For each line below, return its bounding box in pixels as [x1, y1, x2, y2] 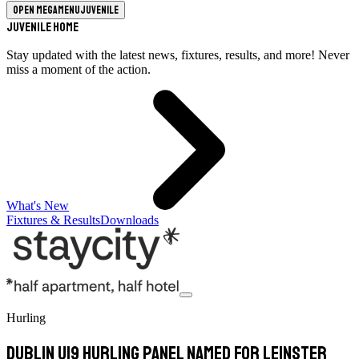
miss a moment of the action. [6, 63, 151, 76]
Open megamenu [13, 3, 80, 17]
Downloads [100, 213, 159, 227]
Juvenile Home [6, 19, 79, 35]
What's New [6, 199, 69, 212]
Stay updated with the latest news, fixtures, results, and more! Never [6, 48, 349, 62]
